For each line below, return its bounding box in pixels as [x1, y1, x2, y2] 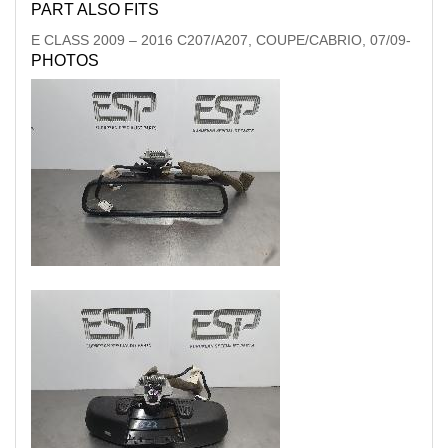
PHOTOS [31, 52, 99, 69]
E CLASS [31, 32, 89, 48]
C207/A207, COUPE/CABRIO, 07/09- [177, 32, 411, 48]
